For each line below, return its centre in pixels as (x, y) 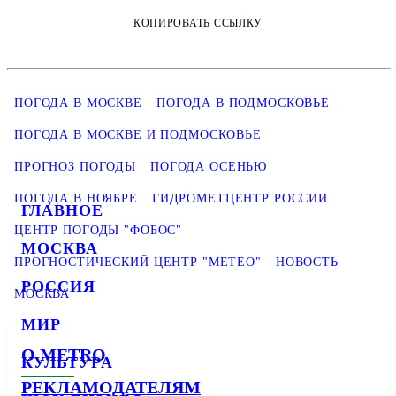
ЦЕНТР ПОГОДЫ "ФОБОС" (99, 230)
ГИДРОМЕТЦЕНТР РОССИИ (240, 198)
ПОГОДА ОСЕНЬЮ (209, 167)
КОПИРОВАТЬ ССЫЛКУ (198, 23)
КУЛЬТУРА (67, 362)
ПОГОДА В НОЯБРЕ (76, 198)
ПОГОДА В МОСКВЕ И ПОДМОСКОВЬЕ (138, 135)
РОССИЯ (59, 286)
